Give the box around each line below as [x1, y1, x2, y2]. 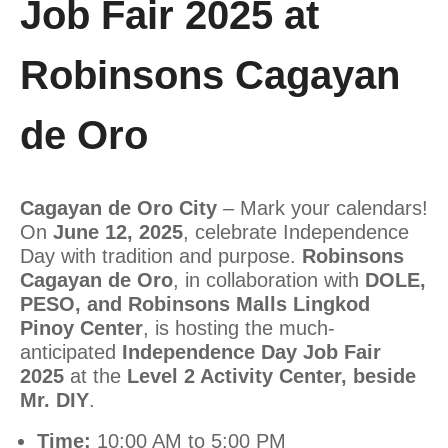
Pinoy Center [20, 317, 143, 340]
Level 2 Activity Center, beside [127, 365, 416, 388]
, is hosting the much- [143, 317, 335, 340]
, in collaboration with [173, 269, 365, 292]
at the [64, 365, 127, 388]
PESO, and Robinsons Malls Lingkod [20, 293, 370, 316]
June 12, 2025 [53, 221, 183, 244]
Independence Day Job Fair [122, 341, 381, 364]
